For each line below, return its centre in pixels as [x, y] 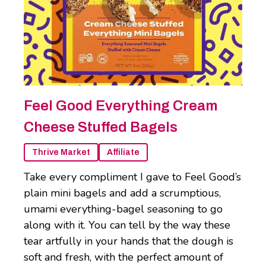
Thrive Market [61, 153]
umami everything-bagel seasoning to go [123, 209]
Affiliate [123, 153]
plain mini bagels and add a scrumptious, [122, 193]
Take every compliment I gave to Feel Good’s [132, 177]
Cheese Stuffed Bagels [101, 127]
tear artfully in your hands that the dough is [129, 241]
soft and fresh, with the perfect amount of [123, 257]
